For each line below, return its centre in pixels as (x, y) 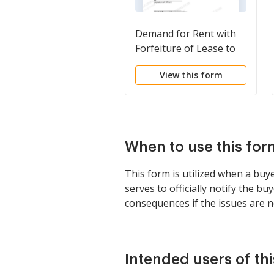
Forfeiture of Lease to (185, 48)
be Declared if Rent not (188, 63)
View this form (191, 75)
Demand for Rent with (186, 34)
